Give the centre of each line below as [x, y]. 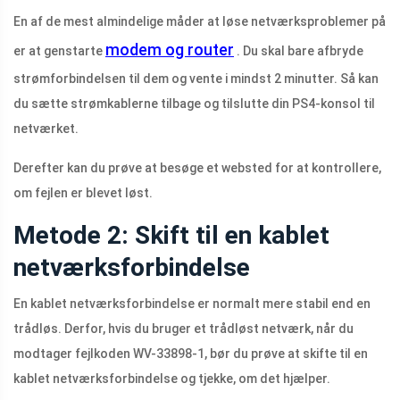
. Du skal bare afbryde [299, 51]
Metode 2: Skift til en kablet [171, 236]
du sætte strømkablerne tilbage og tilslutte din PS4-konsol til [194, 104]
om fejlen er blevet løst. [83, 193]
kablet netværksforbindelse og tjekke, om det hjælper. [172, 379]
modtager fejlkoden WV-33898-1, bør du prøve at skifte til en [191, 354]
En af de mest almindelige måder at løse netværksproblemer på [200, 22]
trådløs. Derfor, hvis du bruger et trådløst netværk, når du [183, 329]
